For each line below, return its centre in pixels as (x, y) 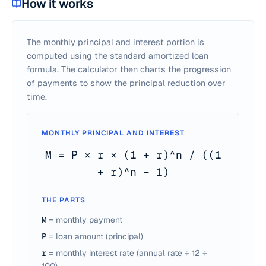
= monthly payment (84, 220)
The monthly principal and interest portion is (115, 42)
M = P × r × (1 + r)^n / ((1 (133, 155)
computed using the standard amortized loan (118, 56)
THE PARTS (64, 200)
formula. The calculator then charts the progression (129, 69)
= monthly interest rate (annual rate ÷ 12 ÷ (127, 253)
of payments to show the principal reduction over (126, 83)
